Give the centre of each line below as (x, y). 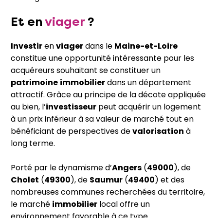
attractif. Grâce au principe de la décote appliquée (108, 95)
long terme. (33, 143)
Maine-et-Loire (146, 46)
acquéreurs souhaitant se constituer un (86, 70)
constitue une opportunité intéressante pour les (102, 58)
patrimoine (34, 82)
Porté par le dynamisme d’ (61, 168)
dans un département (148, 82)
